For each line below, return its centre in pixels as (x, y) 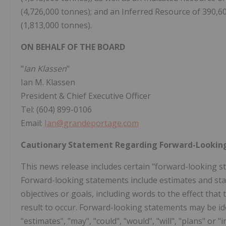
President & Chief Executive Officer (86, 96)
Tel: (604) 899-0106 (56, 109)
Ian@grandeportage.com (92, 123)
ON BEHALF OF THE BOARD (73, 47)
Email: (33, 123)
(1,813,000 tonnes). (56, 25)
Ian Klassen (45, 68)
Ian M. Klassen (48, 82)
